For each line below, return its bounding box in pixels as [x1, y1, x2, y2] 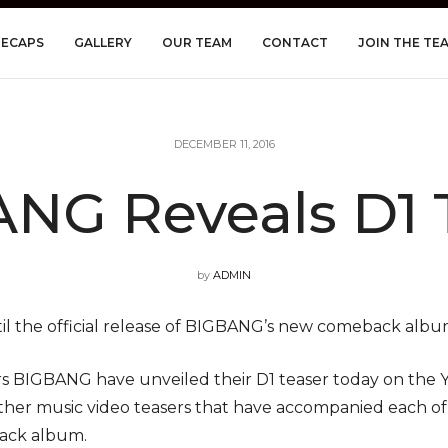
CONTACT [261, 34, 328, 50]
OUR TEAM [161, 34, 232, 50]
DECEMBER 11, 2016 [173, 136, 275, 151]
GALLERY [73, 34, 132, 50]
